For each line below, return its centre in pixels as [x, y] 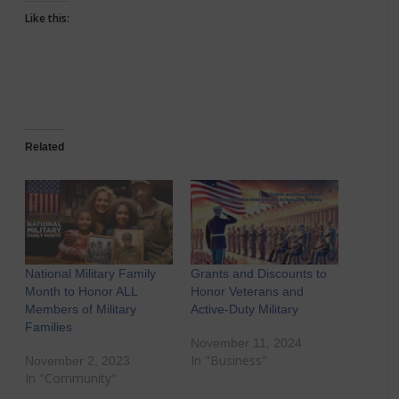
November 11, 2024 [246, 342]
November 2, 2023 [78, 360]
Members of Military [81, 309]
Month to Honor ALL [81, 291]
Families [49, 326]
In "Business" [228, 360]
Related [45, 147]
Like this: [48, 19]
